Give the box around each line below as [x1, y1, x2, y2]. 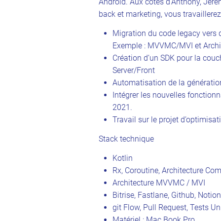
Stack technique [99, 134, 154, 144]
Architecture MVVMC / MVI [112, 178, 205, 187]
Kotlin [112, 153, 133, 163]
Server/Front [112, 65, 155, 75]
